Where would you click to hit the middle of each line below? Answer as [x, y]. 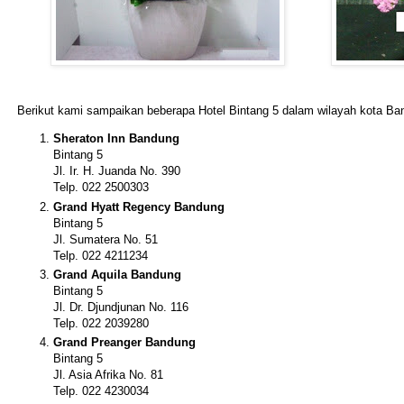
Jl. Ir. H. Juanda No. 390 [117, 171]
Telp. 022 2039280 [101, 324]
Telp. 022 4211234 [101, 255]
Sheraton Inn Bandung [116, 139]
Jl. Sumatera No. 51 [106, 239]
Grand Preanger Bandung [124, 343]
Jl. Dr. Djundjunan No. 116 [121, 308]
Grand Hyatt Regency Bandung [139, 207]
